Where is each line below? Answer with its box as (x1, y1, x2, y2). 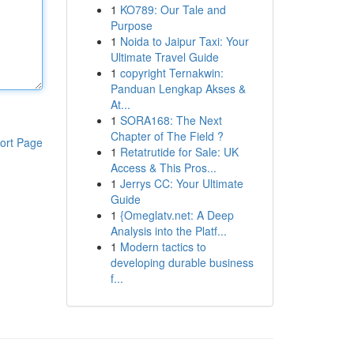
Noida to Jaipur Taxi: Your (119, 33, 249, 49)
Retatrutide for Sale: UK (119, 144, 239, 160)
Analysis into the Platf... (110, 223, 227, 239)
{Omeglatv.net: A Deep (119, 207, 234, 223)
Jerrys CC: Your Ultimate (119, 175, 243, 191)
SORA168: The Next (119, 112, 222, 128)
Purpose (110, 17, 153, 33)
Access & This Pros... (110, 160, 217, 175)
